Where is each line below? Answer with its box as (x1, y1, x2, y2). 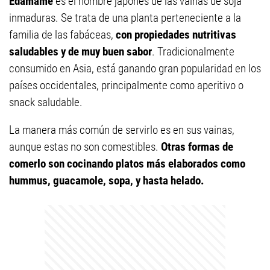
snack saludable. (9, 95, 83, 109)
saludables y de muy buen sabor (9, 44, 152, 58)
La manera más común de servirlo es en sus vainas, (9, 122, 234, 137)
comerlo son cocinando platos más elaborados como (9, 156, 245, 171)
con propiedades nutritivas (116, 27, 236, 42)
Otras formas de (161, 139, 233, 154)
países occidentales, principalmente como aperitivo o (9, 78, 243, 92)
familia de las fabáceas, (9, 27, 116, 42)
